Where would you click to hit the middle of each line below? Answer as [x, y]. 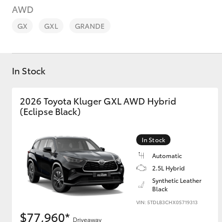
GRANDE [90, 26]
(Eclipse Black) [50, 111]
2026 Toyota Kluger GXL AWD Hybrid [98, 101]
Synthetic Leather [177, 180]
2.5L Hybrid [168, 168]
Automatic [167, 155]
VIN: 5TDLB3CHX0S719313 [167, 202]
